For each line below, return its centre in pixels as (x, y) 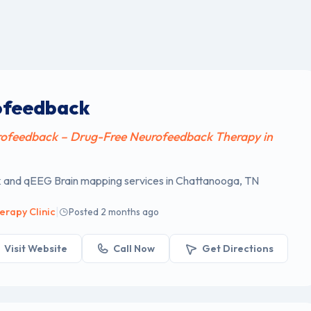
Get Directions (237, 248)
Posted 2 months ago (114, 212)
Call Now (134, 248)
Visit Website (35, 248)
